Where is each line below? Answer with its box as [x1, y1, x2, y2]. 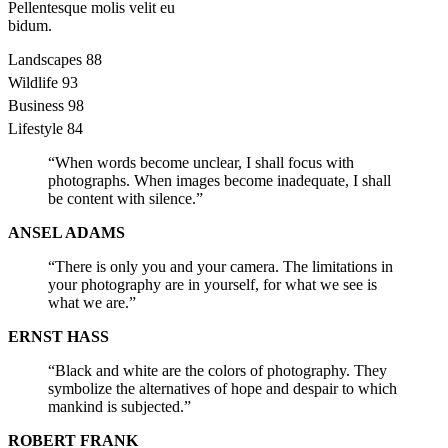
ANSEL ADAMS [8, 223, 125, 241]
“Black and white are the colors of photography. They [48, 361, 387, 379]
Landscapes [8, 50, 82, 68]
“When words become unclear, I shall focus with [48, 153, 354, 171]
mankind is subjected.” [48, 397, 191, 415]
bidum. [8, 16, 52, 34]
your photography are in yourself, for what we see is [48, 275, 377, 293]
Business [8, 96, 64, 114]
